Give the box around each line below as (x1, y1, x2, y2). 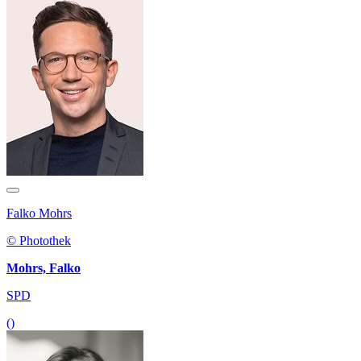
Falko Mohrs (6, 206, 72, 221)
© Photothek (6, 234, 71, 248)
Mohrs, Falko (6, 261, 81, 276)
